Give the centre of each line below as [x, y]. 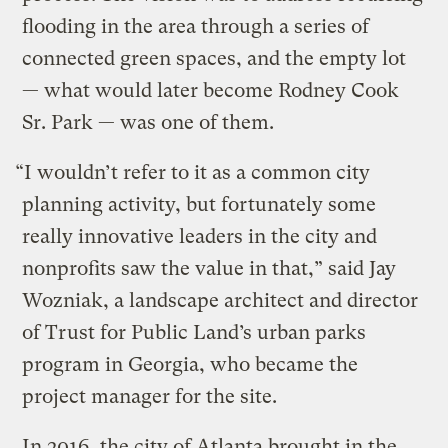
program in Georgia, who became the [190, 364]
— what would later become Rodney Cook [211, 90]
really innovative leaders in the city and [200, 236]
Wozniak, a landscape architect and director [220, 300]
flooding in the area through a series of [196, 26]
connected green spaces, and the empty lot [214, 58]
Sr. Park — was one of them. [148, 122]
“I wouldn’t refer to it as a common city [193, 172]
